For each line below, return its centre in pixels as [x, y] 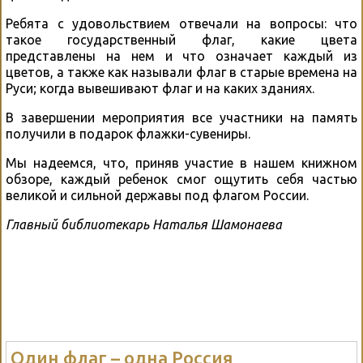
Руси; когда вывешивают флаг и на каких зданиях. [160, 89]
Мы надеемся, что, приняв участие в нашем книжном [181, 163]
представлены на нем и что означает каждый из [181, 56]
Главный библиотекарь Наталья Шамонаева [144, 225]
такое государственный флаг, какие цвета [181, 40]
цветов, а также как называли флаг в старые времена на [181, 73]
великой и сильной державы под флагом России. [157, 196]
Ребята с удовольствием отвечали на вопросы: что [181, 24]
